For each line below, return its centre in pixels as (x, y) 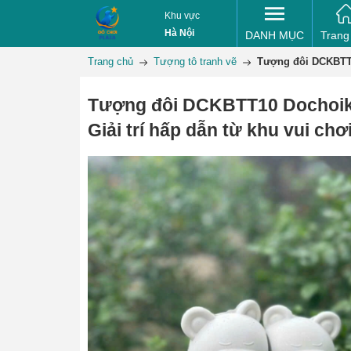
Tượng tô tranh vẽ (195, 62)
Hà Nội (179, 33)
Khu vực (182, 16)
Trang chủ (110, 62)
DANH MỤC (275, 35)
